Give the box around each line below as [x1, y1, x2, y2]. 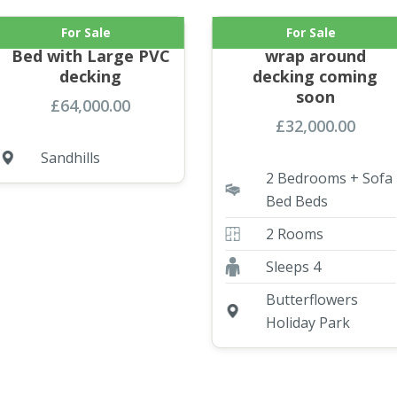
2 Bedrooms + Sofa [265, 167, 393, 188]
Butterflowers [265, 289, 358, 309]
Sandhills [41, 147, 101, 167]
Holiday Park [265, 312, 350, 332]
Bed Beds [265, 191, 328, 211]
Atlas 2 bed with [251, 24, 379, 46]
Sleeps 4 [265, 256, 321, 276]
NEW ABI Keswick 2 [14, 24, 167, 46]
